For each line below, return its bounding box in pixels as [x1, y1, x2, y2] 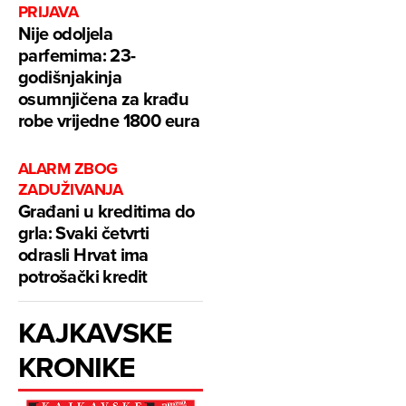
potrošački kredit [18, 262, 148, 289]
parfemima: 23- [18, 41, 136, 68]
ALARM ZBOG [18, 156, 118, 180]
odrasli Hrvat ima [18, 240, 149, 267]
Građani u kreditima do [18, 197, 195, 224]
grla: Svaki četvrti [18, 218, 150, 246]
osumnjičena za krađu [18, 84, 188, 111]
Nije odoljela [18, 19, 113, 46]
